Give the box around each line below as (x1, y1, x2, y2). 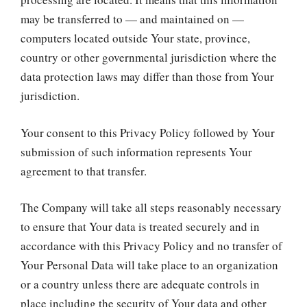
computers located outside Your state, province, (21, 30, 250, 46)
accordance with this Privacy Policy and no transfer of (21, 238, 282, 254)
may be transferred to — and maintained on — (21, 11, 244, 27)
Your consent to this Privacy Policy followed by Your (21, 124, 275, 140)
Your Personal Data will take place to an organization (21, 257, 278, 273)
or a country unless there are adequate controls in (21, 276, 260, 292)
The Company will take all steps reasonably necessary (21, 199, 282, 215)
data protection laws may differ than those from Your (21, 69, 274, 84)
